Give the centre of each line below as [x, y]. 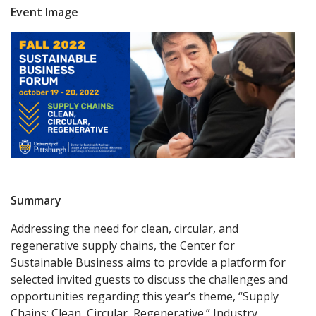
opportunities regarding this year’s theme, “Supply [145, 297]
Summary [36, 201]
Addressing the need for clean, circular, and [124, 229]
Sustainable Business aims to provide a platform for [148, 263]
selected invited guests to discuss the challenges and [149, 280]
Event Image [44, 12]
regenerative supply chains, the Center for [123, 246]
